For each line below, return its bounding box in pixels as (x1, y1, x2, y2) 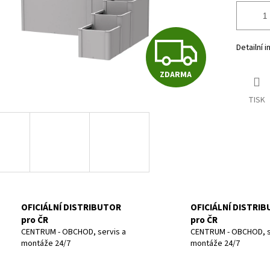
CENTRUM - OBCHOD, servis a (21, 225, 126, 238)
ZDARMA (160, 69, 192, 81)
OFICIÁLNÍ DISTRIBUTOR (21, 200, 121, 214)
